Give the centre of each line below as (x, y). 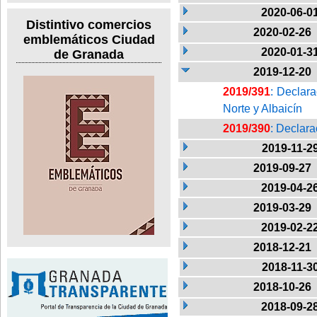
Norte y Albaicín (263, 108)
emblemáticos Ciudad (89, 40)
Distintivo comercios (89, 25)
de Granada (89, 55)
